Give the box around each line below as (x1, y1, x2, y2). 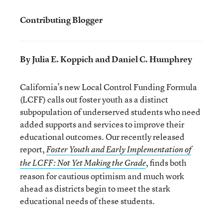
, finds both (146, 157, 187, 168)
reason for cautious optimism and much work (20, 170, 184, 182)
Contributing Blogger (20, 14, 103, 25)
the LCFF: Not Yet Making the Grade (20, 157, 146, 168)
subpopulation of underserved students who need (20, 106, 201, 117)
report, (20, 143, 46, 155)
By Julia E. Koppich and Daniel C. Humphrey (20, 53, 192, 65)
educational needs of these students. (20, 195, 155, 207)
